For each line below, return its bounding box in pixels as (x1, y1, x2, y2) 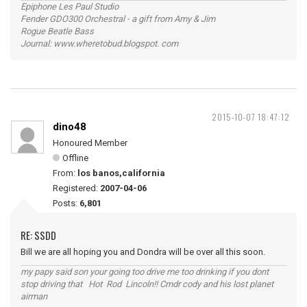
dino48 (53, 120, 86, 133)
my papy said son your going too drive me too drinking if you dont (21, 266, 269, 277)
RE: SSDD (21, 227, 56, 243)
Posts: (53, 197, 79, 208)
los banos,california (77, 167, 165, 178)
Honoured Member (53, 137, 127, 148)
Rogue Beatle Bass (21, 25, 94, 36)
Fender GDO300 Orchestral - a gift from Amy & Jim (21, 13, 215, 24)
